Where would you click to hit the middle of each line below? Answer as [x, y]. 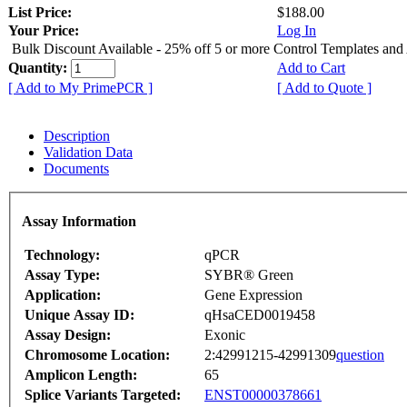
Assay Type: [62, 274]
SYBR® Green [249, 274]
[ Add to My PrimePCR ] [80, 88]
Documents [76, 169]
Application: [63, 294]
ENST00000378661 [263, 394]
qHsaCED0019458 [260, 314]
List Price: [42, 13]
